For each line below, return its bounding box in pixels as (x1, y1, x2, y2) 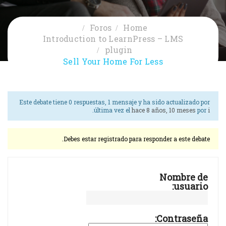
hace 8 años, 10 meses (132, 106, 196, 115)
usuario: (174, 180, 208, 193)
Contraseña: (156, 212, 208, 225)
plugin (104, 44, 133, 55)
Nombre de (159, 171, 208, 184)
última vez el (94, 106, 132, 115)
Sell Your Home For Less (63, 56, 163, 67)
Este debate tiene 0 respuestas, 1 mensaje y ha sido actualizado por (19, 98, 210, 106)
